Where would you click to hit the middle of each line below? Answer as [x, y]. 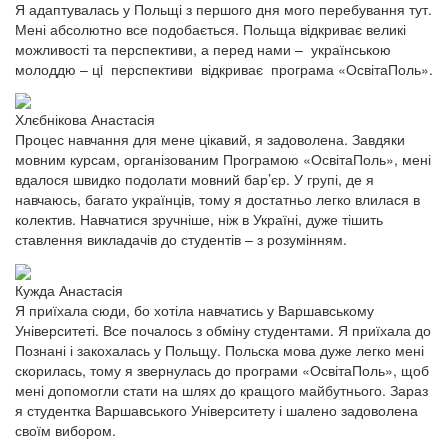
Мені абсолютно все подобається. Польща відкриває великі [210, 28]
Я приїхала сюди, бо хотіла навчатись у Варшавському [194, 309]
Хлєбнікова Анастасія [85, 119]
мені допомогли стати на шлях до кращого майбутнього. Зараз [221, 389]
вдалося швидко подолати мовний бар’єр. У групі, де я [194, 179]
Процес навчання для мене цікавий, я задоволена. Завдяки [210, 139]
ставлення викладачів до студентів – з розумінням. [181, 239]
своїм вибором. [65, 429]
